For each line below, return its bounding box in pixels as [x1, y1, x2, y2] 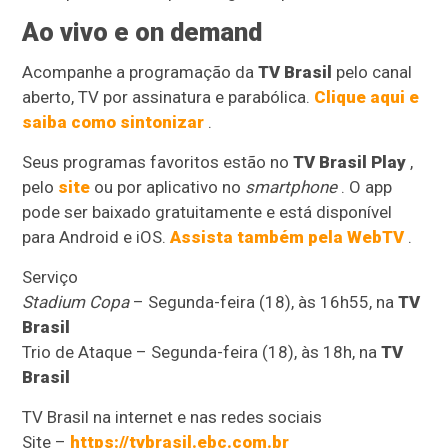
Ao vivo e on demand [22, 17, 263, 48]
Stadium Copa [22, 292, 130, 313]
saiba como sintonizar [22, 112, 205, 133]
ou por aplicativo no [90, 177, 246, 198]
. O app [337, 177, 393, 198]
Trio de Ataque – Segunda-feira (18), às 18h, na [22, 342, 382, 363]
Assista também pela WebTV [170, 227, 405, 248]
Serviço [22, 267, 79, 288]
